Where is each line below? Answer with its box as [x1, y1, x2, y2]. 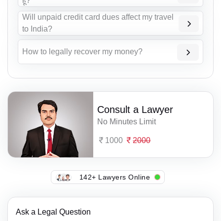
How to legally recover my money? [22, 47, 143, 56]
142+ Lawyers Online [79, 173, 150, 181]
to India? [22, 25, 52, 34]
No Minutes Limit [97, 117, 156, 126]
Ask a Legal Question [16, 207, 91, 216]
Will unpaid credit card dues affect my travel [22, 13, 174, 22]
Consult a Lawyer [97, 104, 174, 115]
